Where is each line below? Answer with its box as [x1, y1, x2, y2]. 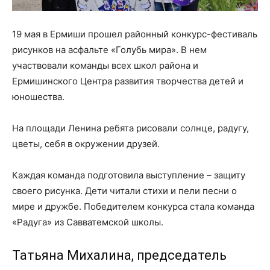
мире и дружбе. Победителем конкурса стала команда [12, 200, 254, 212]
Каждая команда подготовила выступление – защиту [12, 169, 245, 181]
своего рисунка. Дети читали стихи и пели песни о [12, 184, 237, 196]
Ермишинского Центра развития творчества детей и [12, 75, 243, 87]
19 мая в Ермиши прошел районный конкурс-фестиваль [12, 28, 257, 40]
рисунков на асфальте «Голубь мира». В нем [12, 43, 207, 55]
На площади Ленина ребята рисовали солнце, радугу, [12, 122, 249, 134]
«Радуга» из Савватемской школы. [12, 216, 163, 228]
